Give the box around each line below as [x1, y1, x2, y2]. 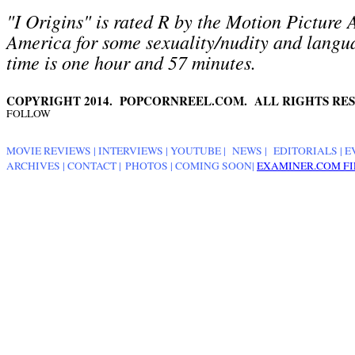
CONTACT [67, 158, 116, 173]
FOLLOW [6, 105, 51, 120]
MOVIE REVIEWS [6, 143, 91, 158]
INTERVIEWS [98, 143, 163, 158]
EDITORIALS [273, 143, 338, 158]
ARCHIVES [6, 158, 60, 173]
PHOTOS [125, 158, 168, 173]
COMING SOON [175, 158, 252, 173]
